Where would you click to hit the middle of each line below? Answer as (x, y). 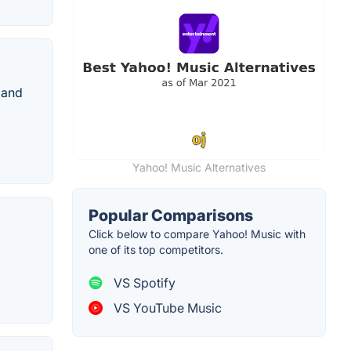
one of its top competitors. (156, 249)
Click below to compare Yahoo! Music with (197, 233)
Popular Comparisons (171, 215)
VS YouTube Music (166, 308)
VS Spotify (143, 282)
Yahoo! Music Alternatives (199, 167)
